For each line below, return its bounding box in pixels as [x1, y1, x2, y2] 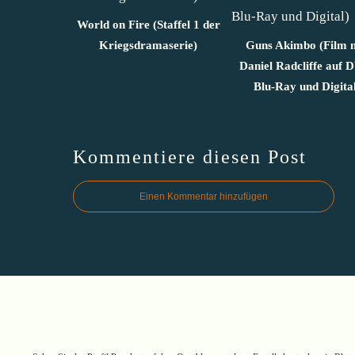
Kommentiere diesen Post [73, 146, 307, 167]
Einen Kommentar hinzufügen [139, 190, 268, 202]
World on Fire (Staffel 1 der [76, 17, 220, 31]
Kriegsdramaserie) [99, 38, 197, 52]
